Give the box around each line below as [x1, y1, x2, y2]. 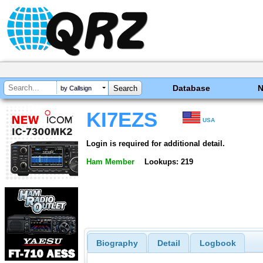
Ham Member [86, 157, 134, 166]
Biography [96, 238, 138, 248]
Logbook [199, 238, 236, 248]
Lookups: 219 [144, 157, 193, 166]
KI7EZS [86, 109, 157, 131]
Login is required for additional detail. [86, 139, 225, 148]
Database [173, 83, 211, 93]
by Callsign [60, 85, 92, 92]
